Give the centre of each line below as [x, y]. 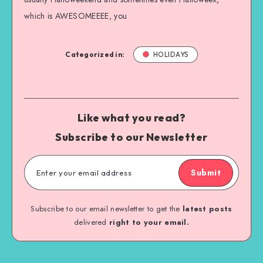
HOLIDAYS [171, 54]
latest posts [207, 208]
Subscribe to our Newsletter [131, 137]
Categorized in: [95, 54]
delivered [92, 222]
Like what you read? [131, 117]
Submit [206, 172]
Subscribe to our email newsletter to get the [107, 208]
